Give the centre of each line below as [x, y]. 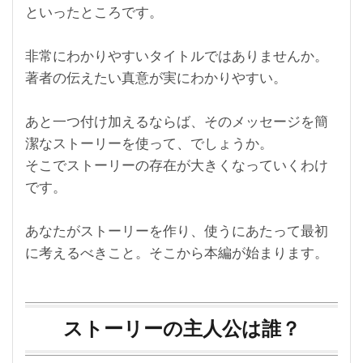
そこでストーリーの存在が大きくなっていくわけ [177, 165]
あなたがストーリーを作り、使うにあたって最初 [177, 231]
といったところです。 [94, 12]
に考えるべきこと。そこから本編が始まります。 [177, 253]
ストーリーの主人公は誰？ [181, 328]
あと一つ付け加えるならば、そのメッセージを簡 [177, 122]
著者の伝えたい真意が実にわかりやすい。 [156, 78]
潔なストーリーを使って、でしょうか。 [149, 143]
